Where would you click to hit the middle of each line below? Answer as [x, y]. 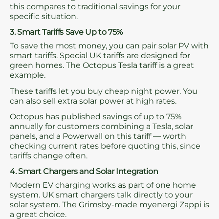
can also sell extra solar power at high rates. [93, 101]
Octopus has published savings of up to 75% [96, 117]
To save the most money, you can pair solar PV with [109, 46]
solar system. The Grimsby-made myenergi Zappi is [109, 205]
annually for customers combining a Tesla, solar [101, 127]
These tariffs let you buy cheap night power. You [104, 91]
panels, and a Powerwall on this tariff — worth [98, 136]
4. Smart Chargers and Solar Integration [84, 172]
